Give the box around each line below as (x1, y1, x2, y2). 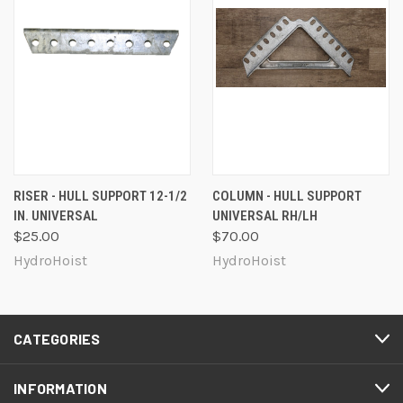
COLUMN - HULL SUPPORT (212, 188, 362, 205)
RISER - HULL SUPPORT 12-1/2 (13, 188, 187, 205)
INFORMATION (13, 380, 107, 398)
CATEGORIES (13, 330, 101, 348)
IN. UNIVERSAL (13, 208, 98, 225)
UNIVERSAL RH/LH (212, 208, 318, 225)
